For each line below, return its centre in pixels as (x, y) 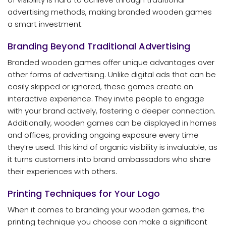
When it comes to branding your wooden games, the (106, 209)
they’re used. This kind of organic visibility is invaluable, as (112, 147)
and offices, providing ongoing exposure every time (103, 135)
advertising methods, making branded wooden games (110, 12)
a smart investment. (45, 24)
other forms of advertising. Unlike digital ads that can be (112, 74)
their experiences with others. (62, 171)
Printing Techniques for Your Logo (84, 193)
